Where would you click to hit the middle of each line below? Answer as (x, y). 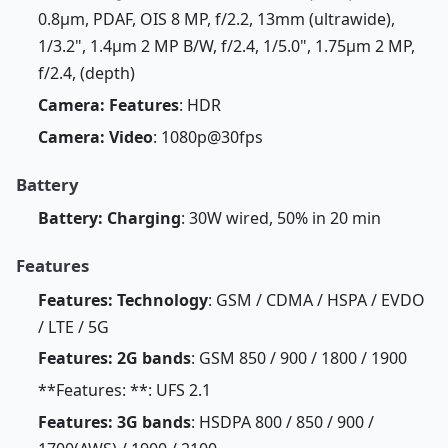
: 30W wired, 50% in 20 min (280, 218)
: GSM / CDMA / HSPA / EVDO (316, 299)
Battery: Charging (109, 218)
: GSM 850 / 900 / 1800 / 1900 (298, 358)
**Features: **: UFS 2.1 (124, 390)
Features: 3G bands (114, 422)
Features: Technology (122, 299)
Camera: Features (108, 105)
